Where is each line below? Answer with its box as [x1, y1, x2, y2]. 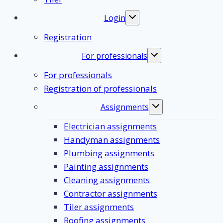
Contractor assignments [64, 187, 157, 199]
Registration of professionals [44, 82, 157, 94]
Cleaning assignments [64, 174, 150, 186]
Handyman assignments [64, 133, 160, 145]
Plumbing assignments [64, 147, 154, 159]
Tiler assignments [64, 201, 134, 213]
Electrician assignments [64, 120, 157, 132]
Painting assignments [64, 160, 148, 172]
